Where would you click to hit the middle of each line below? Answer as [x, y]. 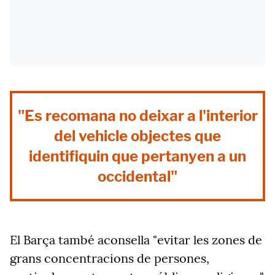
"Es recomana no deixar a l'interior [137, 116]
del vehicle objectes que [137, 136]
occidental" [137, 176]
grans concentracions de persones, [110, 258]
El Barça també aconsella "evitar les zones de [136, 240]
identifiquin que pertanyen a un [137, 156]
